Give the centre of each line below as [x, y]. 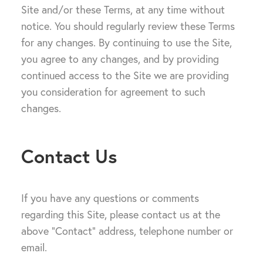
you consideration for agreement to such [113, 92]
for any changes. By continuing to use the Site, [127, 43]
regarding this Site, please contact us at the [121, 215]
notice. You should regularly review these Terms [128, 26]
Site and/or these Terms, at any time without [123, 10]
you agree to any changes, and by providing [120, 59]
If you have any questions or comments [110, 198]
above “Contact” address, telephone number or [127, 231]
